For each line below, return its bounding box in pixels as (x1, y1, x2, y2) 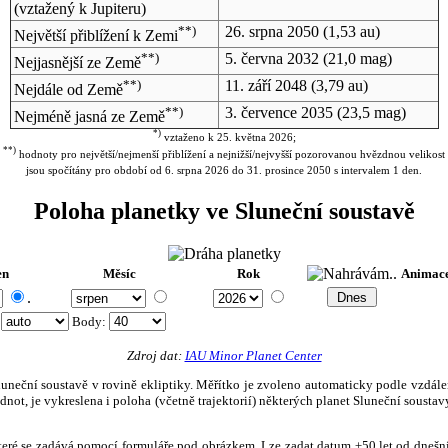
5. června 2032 (224, 49, 319, 67)
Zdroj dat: (126, 347, 185, 363)
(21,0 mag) (318, 49, 392, 67)
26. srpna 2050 (224, 22, 319, 40)
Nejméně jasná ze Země (13, 108, 165, 126)
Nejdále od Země (13, 81, 123, 99)
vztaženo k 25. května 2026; (160, 131, 296, 144)
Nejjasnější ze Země (13, 54, 141, 72)
